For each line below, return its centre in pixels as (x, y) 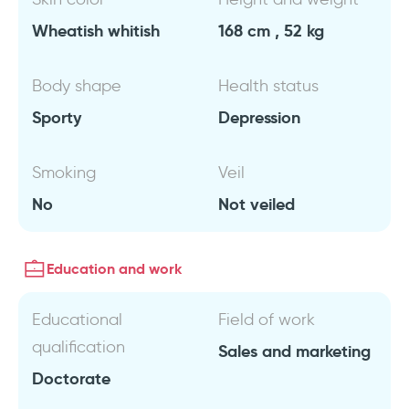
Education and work (114, 269)
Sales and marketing (294, 351)
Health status (268, 86)
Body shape (77, 86)
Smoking (64, 173)
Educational (77, 320)
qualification (79, 347)
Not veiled (257, 204)
